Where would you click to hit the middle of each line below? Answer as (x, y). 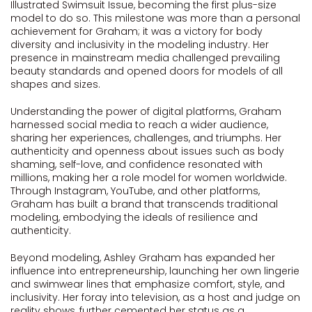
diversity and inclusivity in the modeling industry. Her (140, 45)
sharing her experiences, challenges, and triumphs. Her (146, 138)
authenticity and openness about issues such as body (147, 151)
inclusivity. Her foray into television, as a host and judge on (155, 297)
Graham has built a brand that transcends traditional (144, 204)
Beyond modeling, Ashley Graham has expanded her (143, 258)
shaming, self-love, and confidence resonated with (136, 164)
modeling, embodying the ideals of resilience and (134, 217)
